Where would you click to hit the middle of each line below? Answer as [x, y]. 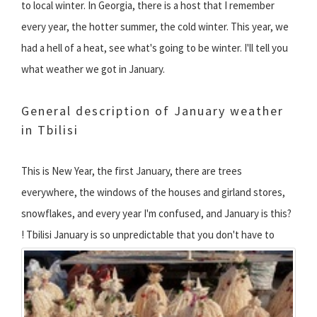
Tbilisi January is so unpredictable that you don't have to [149, 235]
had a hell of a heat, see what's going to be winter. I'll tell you [155, 48]
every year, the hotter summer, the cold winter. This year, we [155, 27]
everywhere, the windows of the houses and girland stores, [153, 192]
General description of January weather [152, 111]
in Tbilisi [50, 130]
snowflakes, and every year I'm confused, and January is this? [156, 214]
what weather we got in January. [93, 69]
